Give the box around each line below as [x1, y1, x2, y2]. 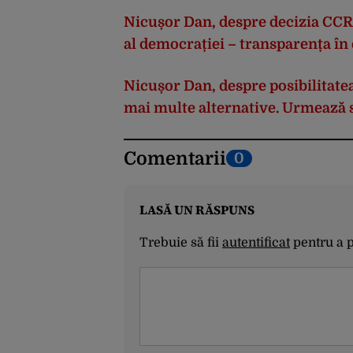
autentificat [222, 235, 290, 250]
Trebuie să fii [139, 235, 222, 250]
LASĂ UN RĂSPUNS [139, 200, 255, 218]
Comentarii [124, 147, 226, 169]
